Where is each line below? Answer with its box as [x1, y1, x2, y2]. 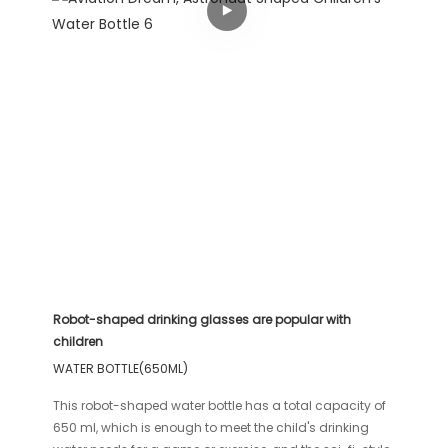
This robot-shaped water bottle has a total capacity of [53, 397, 387, 415]
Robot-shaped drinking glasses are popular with [53, 311, 352, 329]
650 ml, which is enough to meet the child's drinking [53, 419, 370, 437]
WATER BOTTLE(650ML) [53, 360, 189, 378]
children [53, 333, 104, 351]
